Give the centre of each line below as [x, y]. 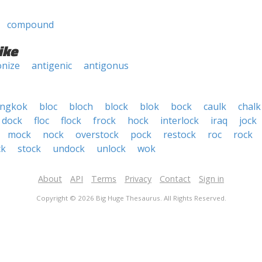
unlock [111, 149]
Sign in [211, 179]
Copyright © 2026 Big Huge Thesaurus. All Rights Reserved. [131, 198]
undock [69, 149]
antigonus [106, 65]
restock [180, 135]
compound [30, 25]
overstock [97, 135]
